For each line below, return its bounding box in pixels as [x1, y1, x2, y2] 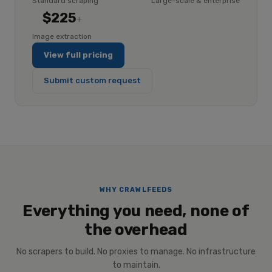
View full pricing [44, 50, 113, 59]
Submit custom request [44, 76, 141, 85]
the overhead [84, 220, 188, 239]
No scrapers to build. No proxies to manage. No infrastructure [16, 246, 256, 257]
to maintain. [112, 260, 160, 270]
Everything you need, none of [22, 202, 250, 220]
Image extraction [32, 32, 92, 41]
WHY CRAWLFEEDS [99, 186, 173, 194]
